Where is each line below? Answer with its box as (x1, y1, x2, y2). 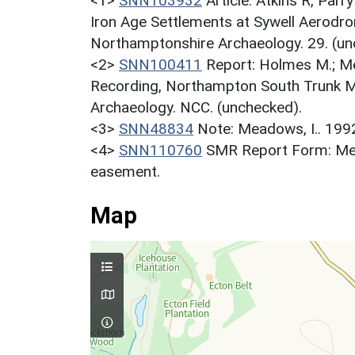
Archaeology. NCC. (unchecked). (90, 97, 302, 116)
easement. (90, 162, 160, 181)
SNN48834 (119, 119, 193, 138)
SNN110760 (119, 140, 202, 159)
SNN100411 (119, 55, 202, 74)
